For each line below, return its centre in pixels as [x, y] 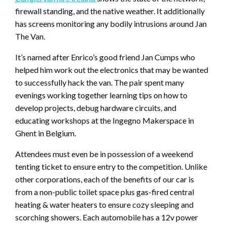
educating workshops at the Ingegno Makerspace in [105, 121]
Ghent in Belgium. [46, 133]
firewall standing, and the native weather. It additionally [110, 11]
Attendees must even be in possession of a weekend [104, 154]
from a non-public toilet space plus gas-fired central [105, 192]
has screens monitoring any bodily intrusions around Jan [111, 24]
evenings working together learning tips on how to [101, 95]
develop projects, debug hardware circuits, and [96, 108]
